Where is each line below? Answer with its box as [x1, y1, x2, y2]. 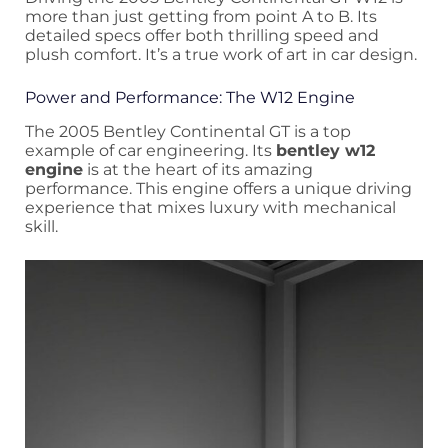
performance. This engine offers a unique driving [25, 178, 412, 198]
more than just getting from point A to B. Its [25, 6, 377, 26]
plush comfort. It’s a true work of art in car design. [25, 44, 417, 64]
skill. [25, 216, 58, 236]
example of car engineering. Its [25, 140, 276, 160]
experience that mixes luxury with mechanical [25, 197, 396, 217]
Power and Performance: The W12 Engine [25, 87, 355, 107]
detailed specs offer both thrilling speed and [25, 25, 379, 45]
